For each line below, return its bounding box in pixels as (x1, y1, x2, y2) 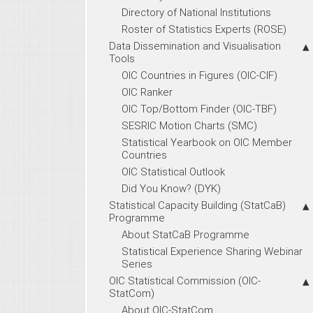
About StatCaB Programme (122, 227, 249, 241)
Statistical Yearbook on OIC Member (122, 135, 292, 149)
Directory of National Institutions (122, 5, 271, 19)
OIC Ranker (122, 85, 173, 99)
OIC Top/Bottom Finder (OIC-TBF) (122, 101, 277, 115)
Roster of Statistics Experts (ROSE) (122, 22, 286, 36)
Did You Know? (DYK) (122, 181, 221, 195)
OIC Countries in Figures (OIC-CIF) (122, 68, 277, 82)
